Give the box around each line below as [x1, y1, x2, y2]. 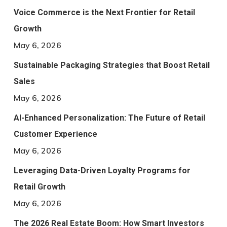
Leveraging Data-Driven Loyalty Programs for [13, 166, 191, 176]
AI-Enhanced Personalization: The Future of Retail [13, 113, 205, 123]
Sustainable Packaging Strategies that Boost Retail [13, 60, 210, 70]
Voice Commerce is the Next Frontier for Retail [13, 8, 195, 18]
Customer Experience [13, 129, 97, 139]
